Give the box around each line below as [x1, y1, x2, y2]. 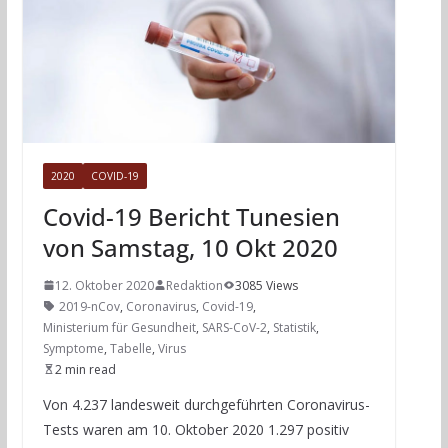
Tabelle [109, 339, 152, 357]
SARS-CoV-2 [201, 318, 267, 336]
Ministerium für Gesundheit [42, 318, 196, 336]
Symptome [42, 339, 104, 357]
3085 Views [234, 276, 298, 294]
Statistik [272, 318, 316, 336]
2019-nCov [58, 297, 120, 315]
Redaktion [165, 276, 223, 294]
